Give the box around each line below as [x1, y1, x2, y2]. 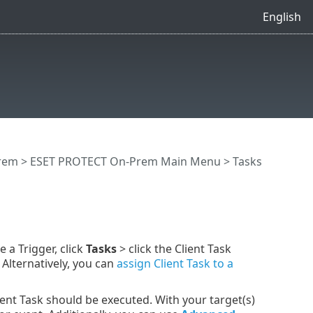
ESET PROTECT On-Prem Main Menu [29, 154, 221, 170]
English [262, 8, 301, 24]
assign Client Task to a [116, 255, 233, 271]
